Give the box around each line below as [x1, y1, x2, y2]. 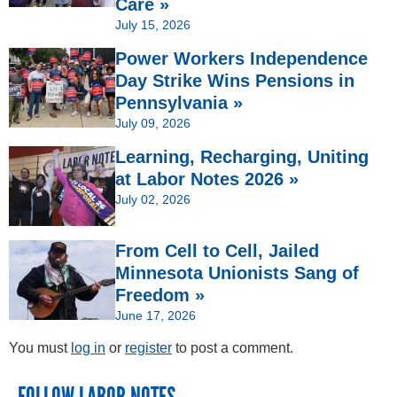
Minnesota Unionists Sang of [115, 263, 359, 284]
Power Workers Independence [115, 49, 368, 69]
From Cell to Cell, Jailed [115, 241, 319, 261]
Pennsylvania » [115, 93, 243, 113]
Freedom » [115, 285, 205, 306]
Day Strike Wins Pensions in [115, 71, 354, 91]
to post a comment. [172, 340, 293, 356]
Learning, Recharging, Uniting [115, 147, 369, 167]
